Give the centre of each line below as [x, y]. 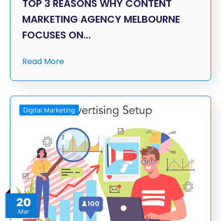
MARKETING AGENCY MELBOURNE [101, 19]
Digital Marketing [49, 110]
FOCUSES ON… [56, 35]
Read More [43, 62]
